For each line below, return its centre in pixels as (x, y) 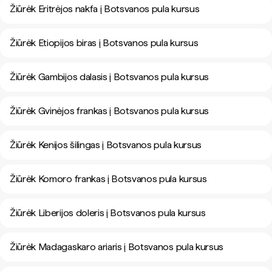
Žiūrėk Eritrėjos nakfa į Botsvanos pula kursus (105, 9)
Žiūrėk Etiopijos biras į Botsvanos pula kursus (104, 43)
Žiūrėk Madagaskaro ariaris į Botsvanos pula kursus (117, 247)
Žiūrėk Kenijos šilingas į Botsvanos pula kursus (106, 145)
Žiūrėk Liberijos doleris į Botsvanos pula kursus (108, 213)
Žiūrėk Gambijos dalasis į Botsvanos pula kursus (109, 77)
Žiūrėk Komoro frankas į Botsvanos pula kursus (108, 179)
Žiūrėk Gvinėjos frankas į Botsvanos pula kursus (109, 111)
